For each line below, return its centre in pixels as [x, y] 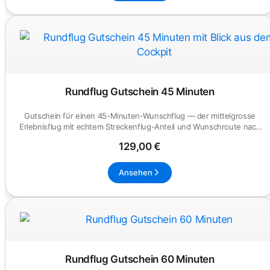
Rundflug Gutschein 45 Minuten [140, 92]
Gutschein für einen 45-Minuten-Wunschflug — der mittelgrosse [140, 116]
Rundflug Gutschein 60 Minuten [140, 259]
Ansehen [136, 172]
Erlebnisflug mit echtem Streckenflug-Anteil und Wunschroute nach [140, 127]
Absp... [140, 138]
